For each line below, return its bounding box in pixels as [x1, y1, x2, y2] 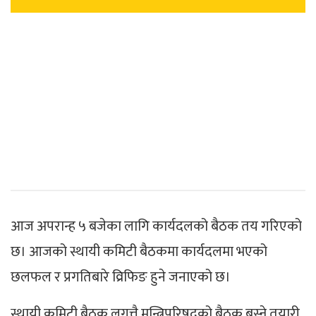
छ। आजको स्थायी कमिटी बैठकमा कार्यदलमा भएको [11, 239, 267, 264]
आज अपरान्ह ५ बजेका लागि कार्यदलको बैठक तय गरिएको [11, 214, 302, 238]
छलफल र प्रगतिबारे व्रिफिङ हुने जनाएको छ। [11, 265, 231, 289]
